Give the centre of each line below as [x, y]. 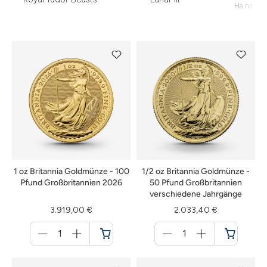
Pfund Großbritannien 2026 [71, 183]
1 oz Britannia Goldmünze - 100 [71, 171]
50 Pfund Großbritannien [196, 183]
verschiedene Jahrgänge [196, 194]
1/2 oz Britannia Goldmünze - [196, 171]
